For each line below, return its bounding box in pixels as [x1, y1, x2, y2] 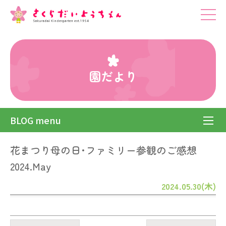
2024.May [10, 159, 51, 174]
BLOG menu [10, 114, 61, 127]
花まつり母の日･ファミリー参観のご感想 [10, 143, 197, 157]
